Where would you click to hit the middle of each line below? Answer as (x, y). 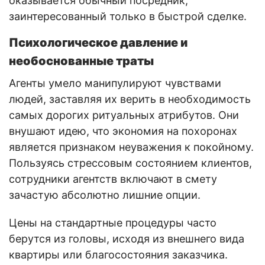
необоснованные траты (81, 61)
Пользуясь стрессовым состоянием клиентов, (130, 163)
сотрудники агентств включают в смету (113, 179)
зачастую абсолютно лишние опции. (105, 195)
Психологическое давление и (98, 42)
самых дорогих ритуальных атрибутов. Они (124, 115)
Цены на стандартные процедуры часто (113, 222)
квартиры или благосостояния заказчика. (118, 254)
